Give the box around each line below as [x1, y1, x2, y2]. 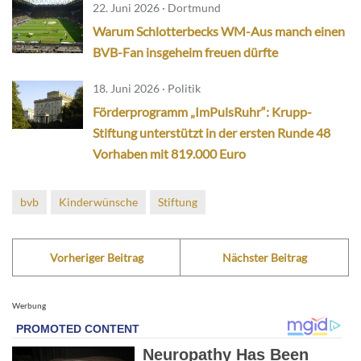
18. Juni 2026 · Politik [93, 81, 201, 96]
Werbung [12, 301, 46, 311]
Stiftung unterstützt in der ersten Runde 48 [93, 125, 330, 141]
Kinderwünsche [59, 195, 138, 210]
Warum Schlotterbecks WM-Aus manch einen [93, 23, 345, 39]
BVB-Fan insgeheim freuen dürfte [93, 44, 278, 60]
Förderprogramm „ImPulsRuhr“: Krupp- [93, 104, 312, 120]
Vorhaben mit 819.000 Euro [93, 146, 246, 162]
